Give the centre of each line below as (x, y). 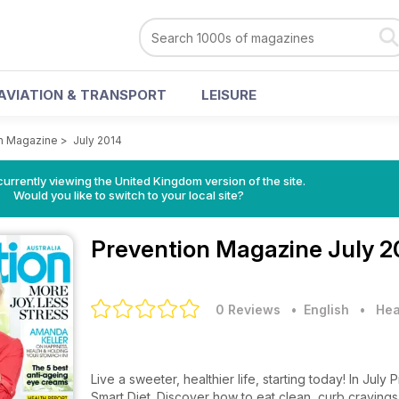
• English (317, 309)
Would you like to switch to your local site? (128, 195)
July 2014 (98, 140)
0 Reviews (248, 309)
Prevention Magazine (209, 249)
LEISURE (229, 95)
